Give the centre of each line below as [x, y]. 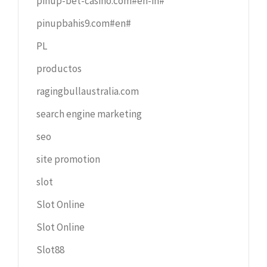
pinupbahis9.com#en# [84, 23]
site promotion [68, 159]
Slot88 [50, 249]
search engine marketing [89, 114]
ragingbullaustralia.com [88, 91]
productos [59, 68]
